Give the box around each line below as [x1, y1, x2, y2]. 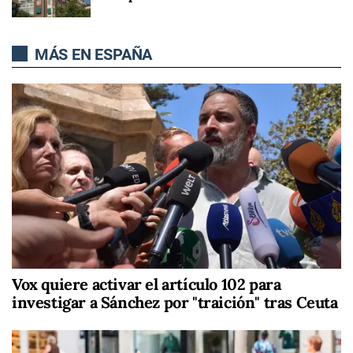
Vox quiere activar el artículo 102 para [12, 273, 281, 294]
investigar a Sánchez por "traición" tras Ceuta [12, 292, 338, 312]
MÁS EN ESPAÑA [31, 44, 153, 64]
